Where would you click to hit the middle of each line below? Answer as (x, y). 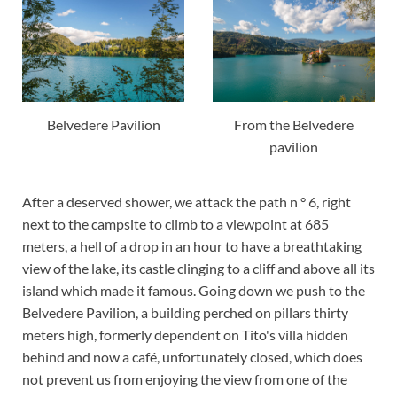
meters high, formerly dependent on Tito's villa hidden (185, 334)
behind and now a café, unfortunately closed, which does (192, 356)
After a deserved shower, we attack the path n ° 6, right (187, 201)
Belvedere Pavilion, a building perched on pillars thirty (185, 312)
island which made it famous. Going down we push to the (194, 290)
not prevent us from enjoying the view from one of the (185, 378)
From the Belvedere (293, 124)
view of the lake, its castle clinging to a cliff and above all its (198, 268)
